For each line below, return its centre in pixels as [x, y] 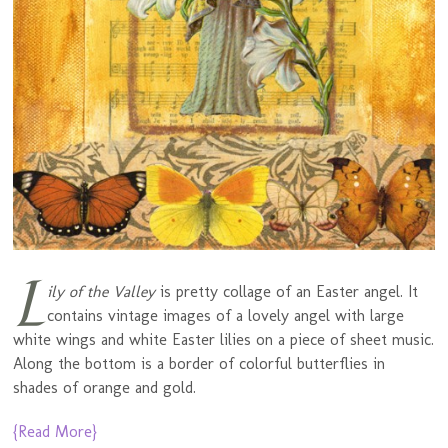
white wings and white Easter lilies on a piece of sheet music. [224, 340]
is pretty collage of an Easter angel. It [286, 292]
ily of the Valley [100, 292]
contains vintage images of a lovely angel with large [225, 316]
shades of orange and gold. [105, 388]
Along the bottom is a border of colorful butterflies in [199, 364]
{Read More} [55, 432]
